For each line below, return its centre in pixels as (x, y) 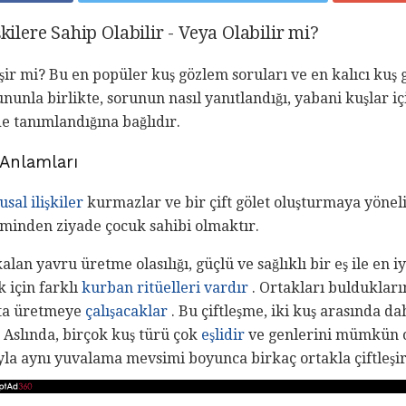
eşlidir (223, 335)
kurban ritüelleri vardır (165, 288)
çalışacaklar (126, 312)
